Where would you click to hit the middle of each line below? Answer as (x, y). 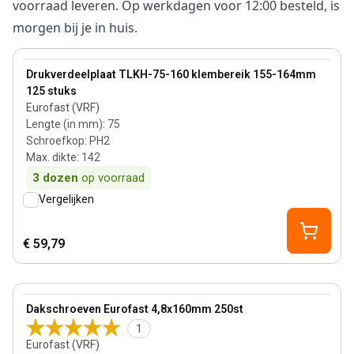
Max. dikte (51, 157)
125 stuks (51, 91)
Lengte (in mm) (64, 124)
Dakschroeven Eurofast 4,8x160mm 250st (135, 309)
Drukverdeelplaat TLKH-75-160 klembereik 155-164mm (171, 74)
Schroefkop (55, 141)
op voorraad (113, 178)
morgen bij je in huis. (75, 28)
